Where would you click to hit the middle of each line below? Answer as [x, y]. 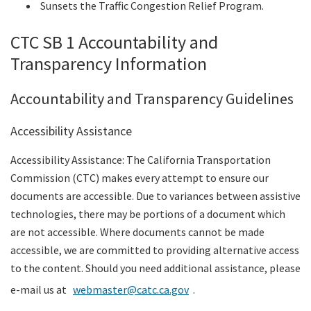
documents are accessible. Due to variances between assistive [155, 196]
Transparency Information [109, 63]
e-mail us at [40, 290]
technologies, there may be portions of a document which [148, 214]
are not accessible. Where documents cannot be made [137, 232]
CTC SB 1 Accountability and [114, 42]
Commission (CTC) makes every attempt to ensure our [140, 178]
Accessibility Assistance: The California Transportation [141, 160]
